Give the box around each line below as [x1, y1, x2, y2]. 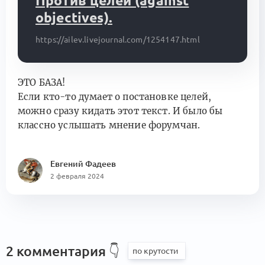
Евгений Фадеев [50, 159, 116, 169]
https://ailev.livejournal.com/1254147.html [35, 34, 200, 44]
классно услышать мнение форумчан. [18, 119, 201, 131]
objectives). [35, 9, 112, 25]
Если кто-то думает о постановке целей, [18, 91, 212, 102]
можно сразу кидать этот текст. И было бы [18, 105, 223, 117]
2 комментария [6, 243, 109, 258]
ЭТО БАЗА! [18, 77, 66, 88]
